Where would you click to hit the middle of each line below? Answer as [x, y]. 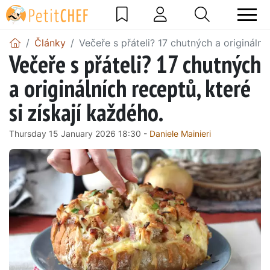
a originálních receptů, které [130, 88]
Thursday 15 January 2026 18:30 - [79, 133]
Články [50, 42]
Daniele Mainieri [180, 133]
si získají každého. [86, 112]
